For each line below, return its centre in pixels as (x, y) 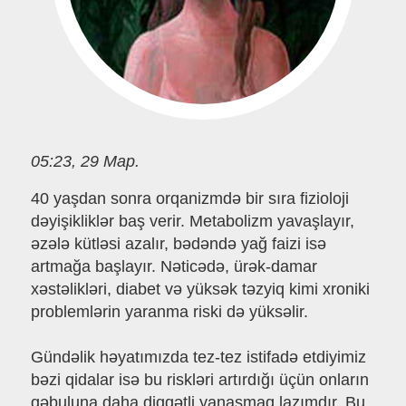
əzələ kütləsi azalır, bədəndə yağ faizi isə (178, 244)
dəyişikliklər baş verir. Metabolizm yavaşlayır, (192, 222)
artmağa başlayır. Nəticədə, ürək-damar (174, 267)
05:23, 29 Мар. (85, 161)
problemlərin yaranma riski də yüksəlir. (169, 312)
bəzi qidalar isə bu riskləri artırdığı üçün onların (199, 380)
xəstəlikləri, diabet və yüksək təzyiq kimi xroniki (200, 290)
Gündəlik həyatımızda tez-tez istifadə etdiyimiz (198, 358)
